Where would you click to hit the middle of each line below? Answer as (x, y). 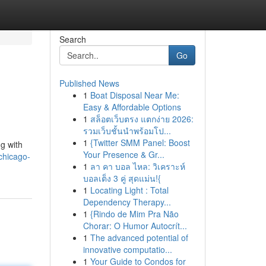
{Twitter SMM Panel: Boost (140, 142)
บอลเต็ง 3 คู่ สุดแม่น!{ (122, 178)
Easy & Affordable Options (132, 107)
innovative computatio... (127, 249)
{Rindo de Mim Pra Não (134, 214)
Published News (89, 83)
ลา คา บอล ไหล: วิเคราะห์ (137, 166)
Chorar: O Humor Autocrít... (135, 226)
